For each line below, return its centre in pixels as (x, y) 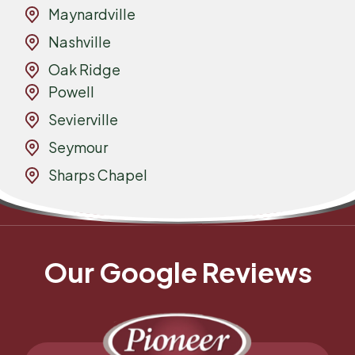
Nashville (80, 42)
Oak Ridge (85, 70)
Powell (72, 92)
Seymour (78, 147)
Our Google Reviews (177, 273)
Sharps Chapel (98, 175)
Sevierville (84, 120)
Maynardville (92, 14)
